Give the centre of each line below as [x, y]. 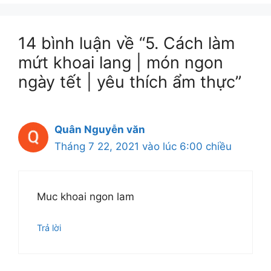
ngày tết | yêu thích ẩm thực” [130, 82]
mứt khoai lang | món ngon [121, 62]
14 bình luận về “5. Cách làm [126, 43]
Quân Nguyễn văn [100, 129]
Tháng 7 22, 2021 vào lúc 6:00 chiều [143, 146]
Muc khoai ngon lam [86, 197]
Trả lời [49, 227]
